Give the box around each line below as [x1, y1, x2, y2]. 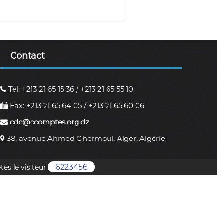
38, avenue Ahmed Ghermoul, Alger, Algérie [4, 134, 165, 143]
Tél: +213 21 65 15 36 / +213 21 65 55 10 [6, 84, 133, 94]
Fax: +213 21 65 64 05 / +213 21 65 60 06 [7, 101, 144, 110]
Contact [10, 50, 45, 62]
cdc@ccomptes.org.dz [7, 117, 89, 127]
